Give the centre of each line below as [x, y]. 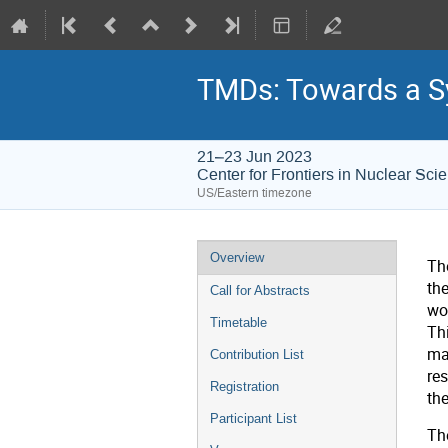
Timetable [238, 322]
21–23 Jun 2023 [254, 156]
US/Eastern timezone [254, 193]
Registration [244, 386]
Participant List [253, 418]
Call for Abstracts [260, 290]
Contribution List [257, 354]
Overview [237, 257]
